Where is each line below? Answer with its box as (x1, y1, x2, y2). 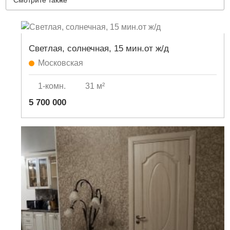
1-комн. (38, 82, 66, 90)
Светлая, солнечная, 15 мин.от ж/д (29, 44, 169, 53)
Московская (38, 59, 84, 67)
